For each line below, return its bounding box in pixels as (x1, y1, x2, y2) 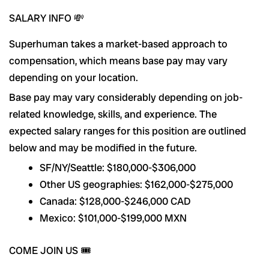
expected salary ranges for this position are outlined (9, 124, 246, 138)
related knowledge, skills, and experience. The (9, 107, 217, 121)
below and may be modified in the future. (9, 141, 197, 155)
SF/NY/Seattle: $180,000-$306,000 (40, 161, 196, 175)
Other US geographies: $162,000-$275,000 (40, 178, 233, 192)
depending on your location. (9, 71, 138, 85)
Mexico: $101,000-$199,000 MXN (40, 211, 187, 225)
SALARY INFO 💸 (9, 11, 84, 25)
